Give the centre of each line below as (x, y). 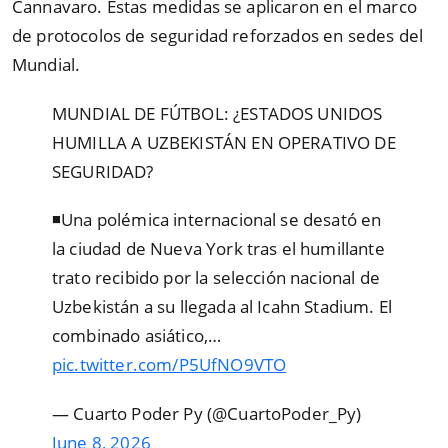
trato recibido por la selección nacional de (216, 278)
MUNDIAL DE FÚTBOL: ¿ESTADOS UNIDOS (217, 113)
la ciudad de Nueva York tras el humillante (218, 249)
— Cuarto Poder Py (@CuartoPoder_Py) (207, 413)
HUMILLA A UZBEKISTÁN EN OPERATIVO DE (224, 142)
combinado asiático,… (137, 336)
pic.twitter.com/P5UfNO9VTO (169, 365)
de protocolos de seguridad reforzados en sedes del (218, 36)
